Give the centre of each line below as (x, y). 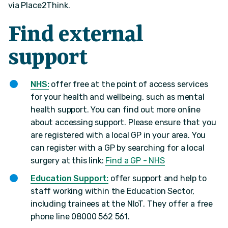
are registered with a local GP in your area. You (118, 135)
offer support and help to (158, 179)
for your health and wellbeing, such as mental (118, 97)
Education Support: (70, 179)
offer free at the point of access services (129, 84)
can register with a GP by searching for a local (118, 148)
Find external (76, 36)
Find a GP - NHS (135, 161)
